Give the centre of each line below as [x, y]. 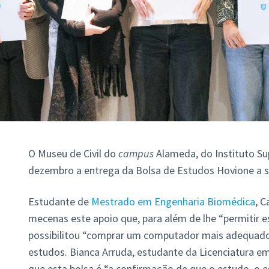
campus [134, 154]
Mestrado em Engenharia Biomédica [173, 202]
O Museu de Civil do [72, 154]
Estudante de [58, 202]
